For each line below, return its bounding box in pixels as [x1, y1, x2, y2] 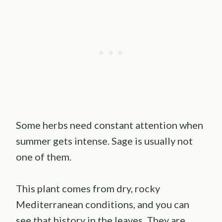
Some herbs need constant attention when [16, 118, 203, 131]
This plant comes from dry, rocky [16, 182, 160, 194]
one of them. [16, 150, 71, 163]
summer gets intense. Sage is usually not [16, 134, 193, 147]
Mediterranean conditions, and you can [16, 198, 189, 210]
